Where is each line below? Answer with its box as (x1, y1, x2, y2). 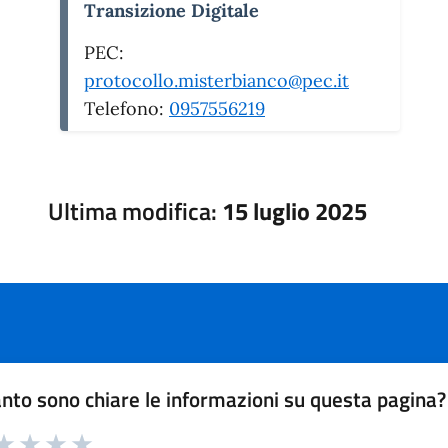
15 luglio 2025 (222, 193, 367, 229)
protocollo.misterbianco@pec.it (84, 69, 349, 92)
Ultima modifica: (48, 193, 222, 229)
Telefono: (84, 97, 169, 120)
